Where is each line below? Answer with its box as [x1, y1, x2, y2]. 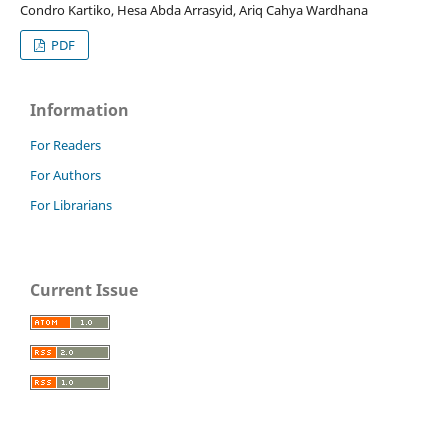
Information [30, 98, 129, 121]
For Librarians [30, 195, 112, 214]
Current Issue [30, 278, 138, 301]
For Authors [30, 165, 101, 184]
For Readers [30, 135, 101, 154]
